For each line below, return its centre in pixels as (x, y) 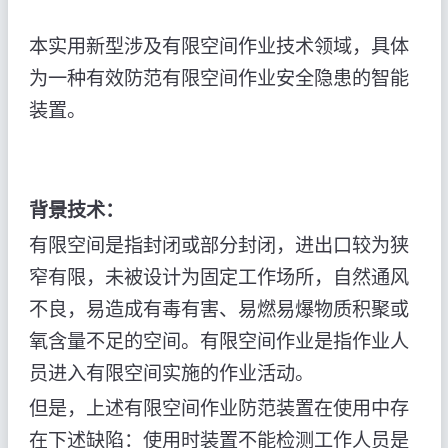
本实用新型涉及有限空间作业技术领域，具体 (218, 47)
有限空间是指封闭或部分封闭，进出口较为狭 (218, 245)
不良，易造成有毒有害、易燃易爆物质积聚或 (218, 309)
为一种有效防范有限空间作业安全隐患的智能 (218, 79)
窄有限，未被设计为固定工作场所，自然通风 (218, 277)
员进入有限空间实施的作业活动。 (171, 373)
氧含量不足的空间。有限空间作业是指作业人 (218, 341)
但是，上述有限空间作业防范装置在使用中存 (218, 408)
